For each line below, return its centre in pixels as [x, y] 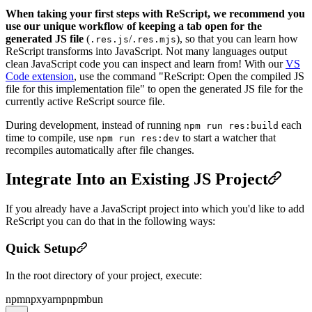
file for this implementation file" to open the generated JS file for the [154, 88]
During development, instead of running [95, 125]
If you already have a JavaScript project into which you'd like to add [155, 209]
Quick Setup [41, 249]
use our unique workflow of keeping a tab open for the [134, 26]
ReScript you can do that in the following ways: [110, 221]
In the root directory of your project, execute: [104, 275]
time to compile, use [51, 137]
